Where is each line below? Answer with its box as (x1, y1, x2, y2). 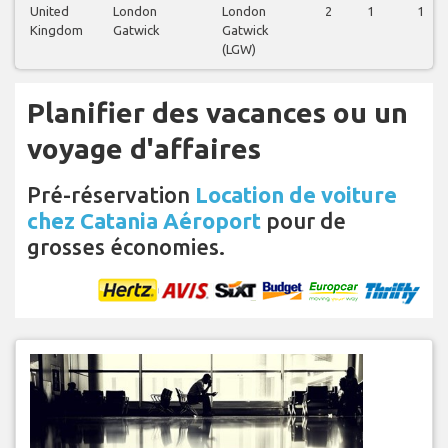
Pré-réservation (27, 181, 195, 207)
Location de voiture (195, 181, 397, 207)
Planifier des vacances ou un (27, 96, 408, 128)
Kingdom (30, 22, 83, 37)
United (30, 3, 69, 18)
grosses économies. (27, 233, 225, 259)
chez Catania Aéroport (27, 207, 261, 233)
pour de (261, 207, 346, 233)
